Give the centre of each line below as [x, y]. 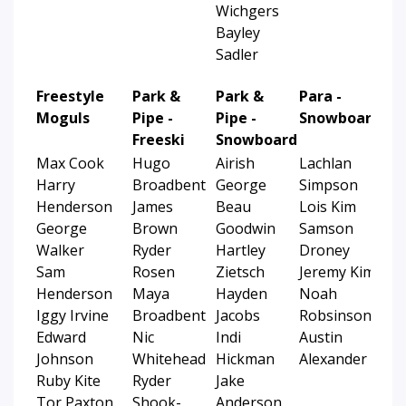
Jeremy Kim [337, 271]
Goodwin [246, 228]
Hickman [245, 358]
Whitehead [169, 358]
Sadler [237, 54]
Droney [324, 250]
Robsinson [335, 315]
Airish [235, 163]
